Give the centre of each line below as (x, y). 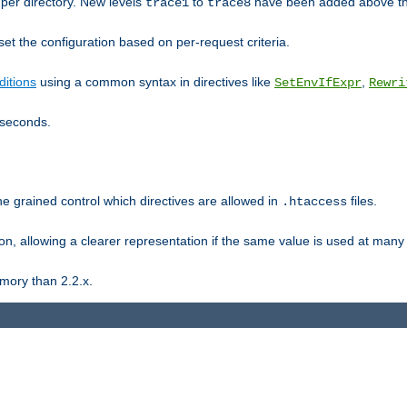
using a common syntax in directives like (155, 81)
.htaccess (314, 201)
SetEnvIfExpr (318, 82)
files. (362, 200)
